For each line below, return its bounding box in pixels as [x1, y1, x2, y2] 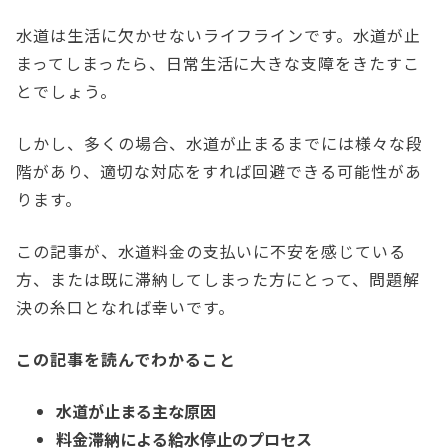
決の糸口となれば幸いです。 [16, 295, 240, 320]
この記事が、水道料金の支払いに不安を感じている [16, 239, 407, 264]
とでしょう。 [16, 79, 122, 104]
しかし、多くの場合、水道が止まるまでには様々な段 [16, 131, 424, 156]
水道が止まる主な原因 [56, 399, 220, 424]
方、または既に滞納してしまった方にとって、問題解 [16, 267, 421, 292]
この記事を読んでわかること [16, 347, 241, 372]
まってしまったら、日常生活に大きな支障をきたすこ [16, 51, 421, 76]
